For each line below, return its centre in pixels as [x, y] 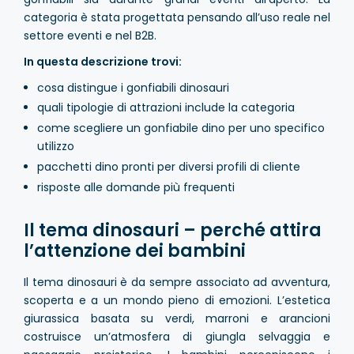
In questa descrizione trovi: [103, 62]
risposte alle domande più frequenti [136, 187]
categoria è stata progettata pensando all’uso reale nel [177, 18]
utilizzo [55, 147]
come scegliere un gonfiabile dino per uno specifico [181, 128]
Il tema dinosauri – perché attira [173, 230]
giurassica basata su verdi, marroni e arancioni [177, 318]
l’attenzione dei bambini [135, 250]
